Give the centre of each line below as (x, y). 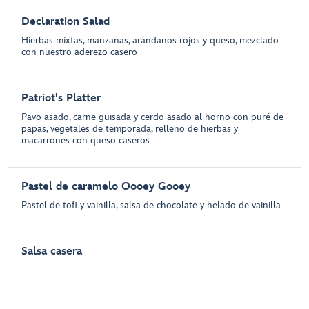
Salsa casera (52, 251)
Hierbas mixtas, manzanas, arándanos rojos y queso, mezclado (150, 40)
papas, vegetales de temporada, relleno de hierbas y (130, 129)
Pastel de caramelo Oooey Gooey (106, 187)
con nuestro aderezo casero (80, 52)
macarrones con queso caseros (86, 140)
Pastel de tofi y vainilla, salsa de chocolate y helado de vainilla (151, 205)
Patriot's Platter (61, 98)
